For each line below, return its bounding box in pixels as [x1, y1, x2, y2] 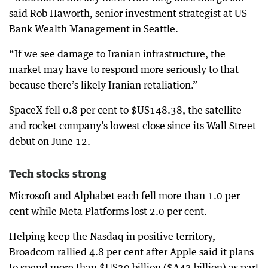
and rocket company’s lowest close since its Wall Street [9, 120, 256, 132]
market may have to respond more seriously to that [9, 63, 239, 76]
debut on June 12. [9, 135, 90, 148]
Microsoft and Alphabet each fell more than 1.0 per [9, 190, 240, 202]
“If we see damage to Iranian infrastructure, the [9, 48, 226, 60]
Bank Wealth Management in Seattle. [9, 23, 178, 35]
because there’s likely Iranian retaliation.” [9, 79, 198, 92]
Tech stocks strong [9, 167, 106, 181]
